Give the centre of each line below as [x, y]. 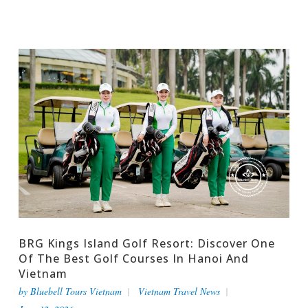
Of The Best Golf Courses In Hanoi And [133, 258]
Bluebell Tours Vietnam [76, 291]
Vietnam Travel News [179, 291]
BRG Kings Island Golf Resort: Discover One [146, 243]
